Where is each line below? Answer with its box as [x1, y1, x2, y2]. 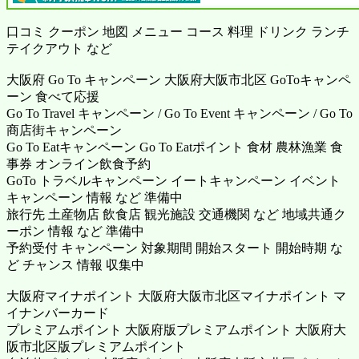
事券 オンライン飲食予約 [6, 157, 151, 171]
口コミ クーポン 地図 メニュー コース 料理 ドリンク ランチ [6, 25, 349, 38]
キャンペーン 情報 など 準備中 [6, 191, 183, 204]
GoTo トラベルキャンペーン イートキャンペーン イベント [6, 174, 341, 188]
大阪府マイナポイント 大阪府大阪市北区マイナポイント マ [6, 289, 346, 303]
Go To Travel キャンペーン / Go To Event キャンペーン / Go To [6, 107, 353, 120]
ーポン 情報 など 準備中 [6, 224, 144, 238]
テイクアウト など [6, 42, 112, 55]
